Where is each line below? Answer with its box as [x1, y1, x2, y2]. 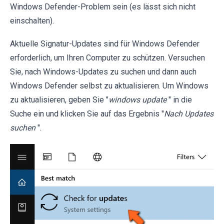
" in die [168, 94, 192, 104]
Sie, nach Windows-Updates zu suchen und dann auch [10, 66, 196, 76]
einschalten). [10, 15, 54, 25]
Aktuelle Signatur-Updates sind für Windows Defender [10, 38, 199, 48]
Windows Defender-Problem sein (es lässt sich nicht [10, 1, 195, 11]
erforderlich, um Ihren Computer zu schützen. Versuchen [10, 52, 205, 62]
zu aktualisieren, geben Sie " [10, 94, 108, 104]
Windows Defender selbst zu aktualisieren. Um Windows [10, 80, 208, 90]
